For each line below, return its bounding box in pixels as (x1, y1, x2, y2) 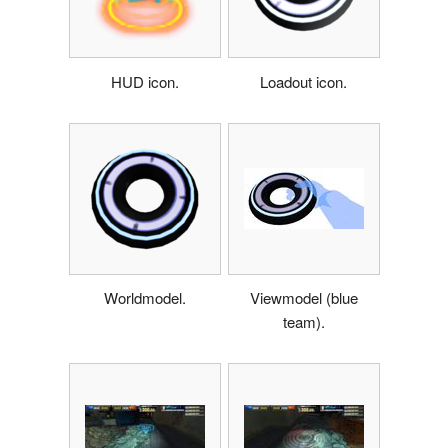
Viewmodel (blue (249, 287, 358, 309)
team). (282, 311, 325, 333)
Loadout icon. (260, 70, 347, 92)
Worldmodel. (103, 287, 186, 309)
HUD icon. (110, 70, 179, 92)
